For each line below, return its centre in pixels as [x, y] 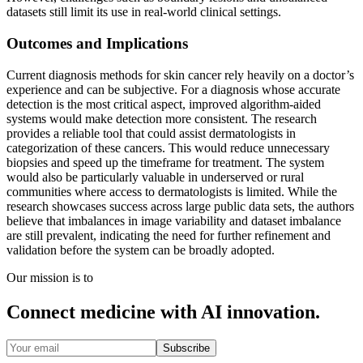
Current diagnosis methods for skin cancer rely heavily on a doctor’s [180, 75]
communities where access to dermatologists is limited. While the [172, 191]
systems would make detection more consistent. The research [162, 118]
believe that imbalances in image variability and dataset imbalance [174, 220]
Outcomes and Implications [97, 43]
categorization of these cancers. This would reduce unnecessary [168, 147]
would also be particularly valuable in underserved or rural [155, 177]
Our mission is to [50, 277]
